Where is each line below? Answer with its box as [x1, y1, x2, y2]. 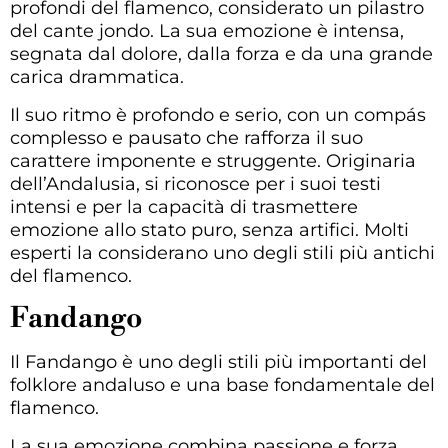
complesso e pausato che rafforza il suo [10, 126, 363, 149]
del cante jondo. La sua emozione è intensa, [10, 20, 404, 43]
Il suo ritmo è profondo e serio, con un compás [10, 103, 426, 126]
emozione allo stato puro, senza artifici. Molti [10, 218, 409, 241]
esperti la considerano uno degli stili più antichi [10, 241, 435, 264]
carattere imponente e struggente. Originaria [10, 149, 416, 172]
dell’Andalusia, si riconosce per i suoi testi [10, 172, 381, 195]
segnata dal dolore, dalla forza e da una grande [10, 43, 433, 66]
